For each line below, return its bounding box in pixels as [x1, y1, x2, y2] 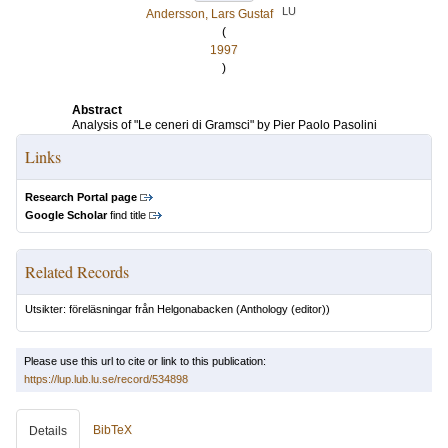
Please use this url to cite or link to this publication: [24, 355, 266, 367]
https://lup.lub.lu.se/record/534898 [24, 373, 188, 385]
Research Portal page [25, 191, 137, 203]
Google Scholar [25, 209, 107, 221]
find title [107, 209, 146, 221]
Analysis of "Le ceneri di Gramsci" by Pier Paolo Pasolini [71, 118, 377, 132]
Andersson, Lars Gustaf [146, 7, 273, 21]
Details [29, 424, 67, 438]
